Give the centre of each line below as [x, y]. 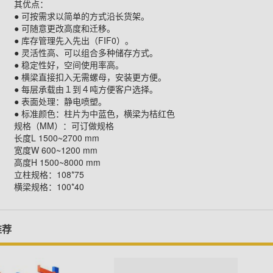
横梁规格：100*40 [49, 186]
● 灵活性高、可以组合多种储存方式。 [86, 52]
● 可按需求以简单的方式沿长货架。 [81, 16]
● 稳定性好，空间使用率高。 [69, 64]
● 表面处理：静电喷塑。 [60, 101]
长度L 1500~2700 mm [56, 137]
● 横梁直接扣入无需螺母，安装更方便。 [90, 76]
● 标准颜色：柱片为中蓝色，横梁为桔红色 [94, 113]
